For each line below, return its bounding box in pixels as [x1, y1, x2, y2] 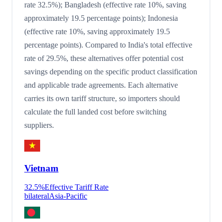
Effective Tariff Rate [45, 183, 109, 192]
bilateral [24, 192, 49, 201]
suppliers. [24, 120, 54, 129]
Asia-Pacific [49, 192, 87, 201]
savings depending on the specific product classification [24, 67, 197, 76]
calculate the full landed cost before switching [24, 107, 166, 116]
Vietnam [24, 163, 58, 173]
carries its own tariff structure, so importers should [24, 94, 180, 103]
